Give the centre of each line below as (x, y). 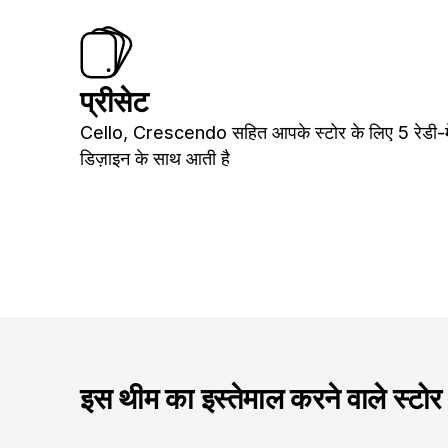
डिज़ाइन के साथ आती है (155, 159)
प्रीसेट (114, 102)
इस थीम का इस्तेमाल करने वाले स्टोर (261, 398)
